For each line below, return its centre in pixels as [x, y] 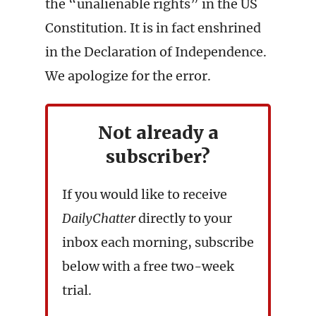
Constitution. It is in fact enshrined [153, 28]
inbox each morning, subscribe [158, 242]
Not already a [158, 133]
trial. [77, 290]
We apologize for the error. [128, 76]
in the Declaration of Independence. [156, 52]
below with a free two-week [148, 266]
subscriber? [158, 157]
